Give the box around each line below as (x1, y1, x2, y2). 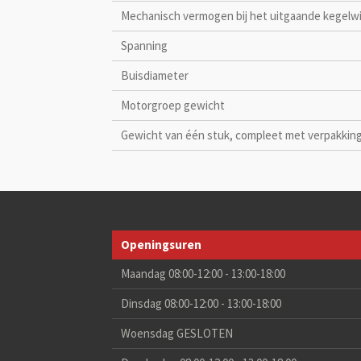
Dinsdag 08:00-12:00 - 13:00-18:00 (121, 296, 282, 312)
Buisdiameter (121, 68, 189, 83)
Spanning (121, 38, 168, 53)
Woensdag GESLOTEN (121, 326, 234, 342)
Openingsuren (121, 237, 202, 253)
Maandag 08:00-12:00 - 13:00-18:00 (121, 266, 286, 282)
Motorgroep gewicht (121, 98, 226, 113)
